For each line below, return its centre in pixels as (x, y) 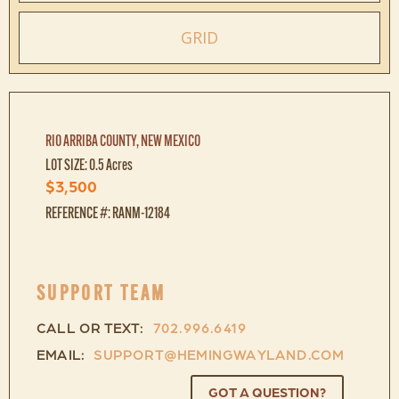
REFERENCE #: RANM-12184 (108, 212)
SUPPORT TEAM (102, 293)
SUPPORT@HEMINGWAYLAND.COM (219, 357)
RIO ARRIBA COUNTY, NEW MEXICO (123, 140)
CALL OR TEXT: (90, 330)
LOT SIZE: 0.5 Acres (89, 164)
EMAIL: (61, 357)
